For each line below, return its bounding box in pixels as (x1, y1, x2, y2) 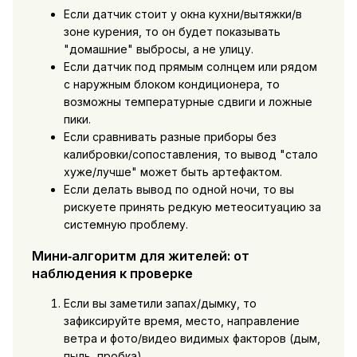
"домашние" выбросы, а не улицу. (63, 42, 253, 57)
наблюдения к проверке (31, 265, 193, 281)
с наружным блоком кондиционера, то (63, 77, 280, 92)
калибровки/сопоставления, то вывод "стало (63, 147, 318, 162)
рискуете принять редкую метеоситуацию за (63, 200, 321, 214)
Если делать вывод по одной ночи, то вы (63, 182, 294, 197)
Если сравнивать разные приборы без (63, 130, 277, 144)
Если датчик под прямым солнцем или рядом (63, 60, 317, 74)
